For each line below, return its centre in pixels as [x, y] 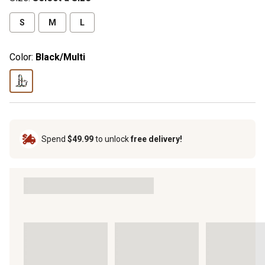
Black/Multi [60, 57]
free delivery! [156, 139]
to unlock [112, 139]
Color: [21, 57]
